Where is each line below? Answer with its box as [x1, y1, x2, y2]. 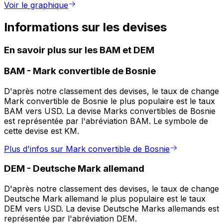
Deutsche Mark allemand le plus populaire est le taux [4, 194, 206, 204]
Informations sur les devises [4, 20, 167, 35]
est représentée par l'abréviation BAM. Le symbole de [4, 115, 208, 126]
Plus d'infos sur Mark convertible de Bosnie [4, 143, 170, 154]
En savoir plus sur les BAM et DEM [4, 44, 154, 56]
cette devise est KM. [4, 125, 79, 136]
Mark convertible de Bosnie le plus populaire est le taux [4, 96, 215, 106]
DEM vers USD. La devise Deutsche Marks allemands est [4, 204, 219, 214]
